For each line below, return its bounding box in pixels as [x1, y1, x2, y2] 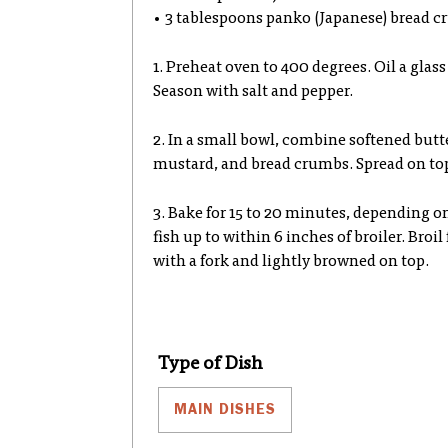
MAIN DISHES [174, 401, 276, 418]
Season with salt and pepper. [153, 84, 353, 100]
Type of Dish [158, 355, 263, 374]
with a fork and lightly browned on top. [153, 254, 429, 270]
